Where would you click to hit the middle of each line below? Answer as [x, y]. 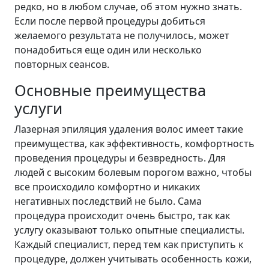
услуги [38, 108]
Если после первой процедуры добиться [110, 21]
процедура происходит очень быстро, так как [122, 216]
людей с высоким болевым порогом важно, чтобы [133, 173]
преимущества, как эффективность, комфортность [134, 144]
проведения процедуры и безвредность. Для [120, 158]
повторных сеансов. [62, 65]
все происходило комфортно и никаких [107, 187]
